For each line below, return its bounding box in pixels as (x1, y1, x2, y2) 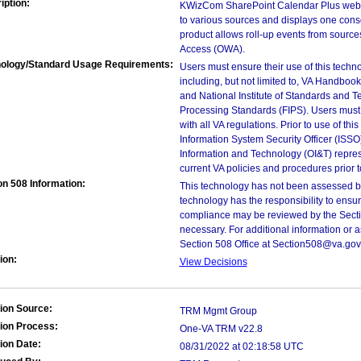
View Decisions (179, 256, 247, 268)
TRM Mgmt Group (179, 305, 257, 317)
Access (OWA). (179, 44, 245, 55)
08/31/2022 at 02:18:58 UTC (179, 341, 304, 352)
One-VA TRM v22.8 (179, 323, 263, 334)
